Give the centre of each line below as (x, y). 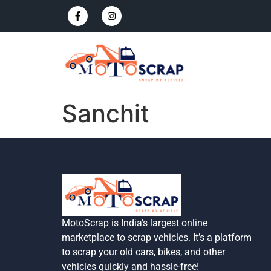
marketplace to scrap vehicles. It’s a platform (157, 238)
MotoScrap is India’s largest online (135, 223)
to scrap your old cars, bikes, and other (143, 252)
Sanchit (106, 113)
